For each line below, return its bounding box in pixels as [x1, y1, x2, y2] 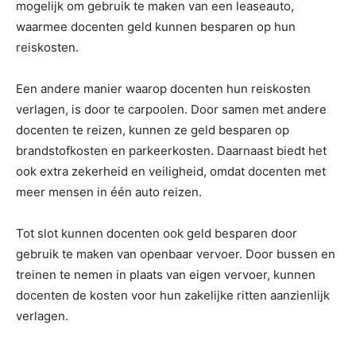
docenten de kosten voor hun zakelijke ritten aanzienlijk [16, 288, 330, 304]
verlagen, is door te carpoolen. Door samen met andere [16, 102, 327, 118]
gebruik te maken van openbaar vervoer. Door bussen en [16, 246, 335, 262]
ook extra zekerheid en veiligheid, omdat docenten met [16, 164, 326, 180]
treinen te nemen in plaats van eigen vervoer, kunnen [16, 267, 315, 283]
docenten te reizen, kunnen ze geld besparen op [16, 122, 289, 138]
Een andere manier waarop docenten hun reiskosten [16, 81, 311, 97]
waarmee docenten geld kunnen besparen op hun [16, 19, 296, 35]
